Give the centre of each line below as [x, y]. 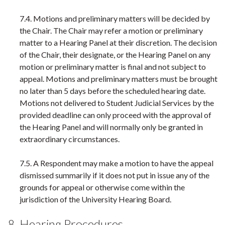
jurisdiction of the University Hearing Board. [95, 199]
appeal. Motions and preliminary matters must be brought [119, 79]
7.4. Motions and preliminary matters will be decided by [115, 18]
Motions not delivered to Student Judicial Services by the [117, 103]
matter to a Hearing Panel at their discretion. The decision [118, 42]
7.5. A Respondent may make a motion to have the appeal [117, 163]
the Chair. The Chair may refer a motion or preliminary [111, 30]
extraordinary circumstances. [70, 139]
